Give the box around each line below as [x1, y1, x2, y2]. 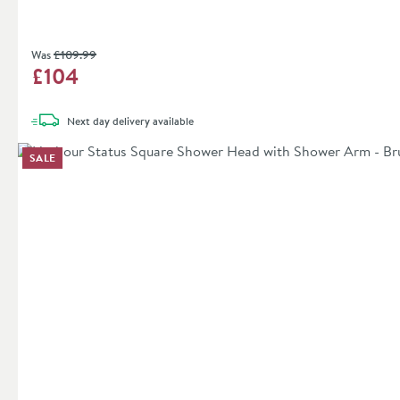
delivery [110, 113, 150, 129]
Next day [67, 113, 110, 129]
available [150, 113, 194, 129]
